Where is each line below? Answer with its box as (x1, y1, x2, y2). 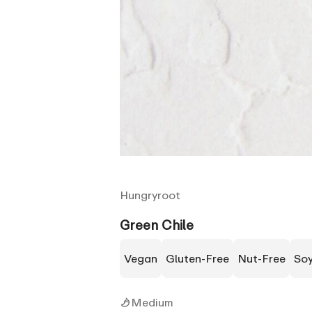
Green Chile (120, 216, 194, 233)
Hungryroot (120, 187, 180, 202)
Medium (131, 295, 173, 309)
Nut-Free (247, 251, 286, 265)
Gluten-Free (175, 251, 229, 265)
